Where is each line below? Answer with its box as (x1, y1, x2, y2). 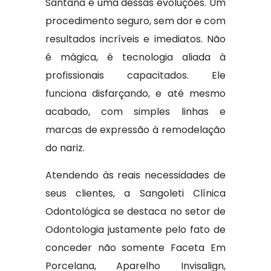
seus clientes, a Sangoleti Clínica (45, 186, 226, 200)
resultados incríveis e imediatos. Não (45, 32, 226, 46)
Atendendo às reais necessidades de (45, 168, 226, 182)
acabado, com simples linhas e (45, 105, 226, 119)
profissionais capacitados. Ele (45, 68, 226, 82)
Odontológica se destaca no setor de (45, 204, 226, 218)
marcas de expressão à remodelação (45, 123, 226, 137)
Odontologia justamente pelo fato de (45, 223, 226, 237)
